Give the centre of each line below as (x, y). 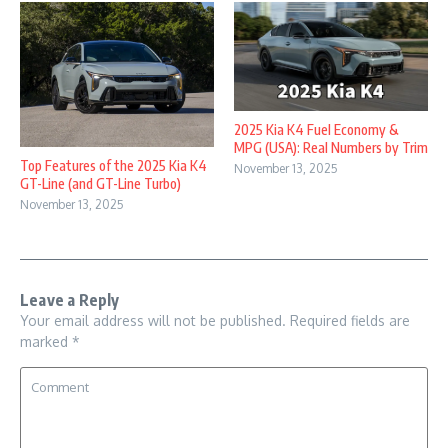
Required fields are (350, 321)
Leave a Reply (70, 300)
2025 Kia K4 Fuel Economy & (316, 130)
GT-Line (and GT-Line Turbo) (100, 184)
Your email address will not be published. (153, 321)
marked (46, 342)
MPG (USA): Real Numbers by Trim (331, 148)
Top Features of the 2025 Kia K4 (113, 166)
